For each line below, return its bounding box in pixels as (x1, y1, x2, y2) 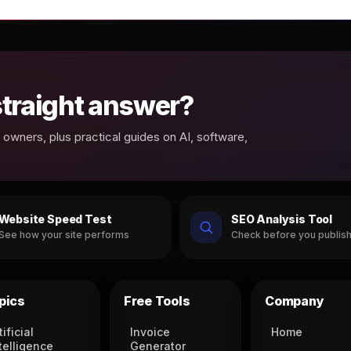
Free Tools (123, 292, 190, 309)
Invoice (129, 324, 170, 338)
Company (265, 292, 324, 309)
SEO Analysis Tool (231, 212, 333, 226)
